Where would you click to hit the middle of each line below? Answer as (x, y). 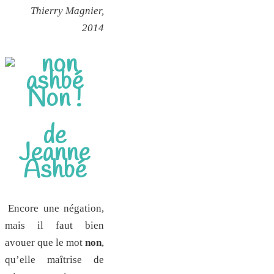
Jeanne (54, 154)
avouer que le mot (45, 243)
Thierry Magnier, (67, 10)
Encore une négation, (56, 209)
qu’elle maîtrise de (54, 260)
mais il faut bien (54, 226)
